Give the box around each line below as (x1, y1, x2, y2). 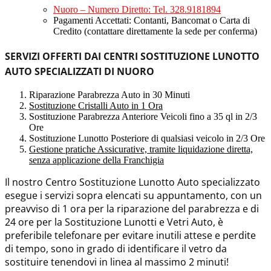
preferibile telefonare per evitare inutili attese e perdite (5, 229, 256, 243)
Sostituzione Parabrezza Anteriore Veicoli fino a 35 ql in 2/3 (29, 111, 257, 122)
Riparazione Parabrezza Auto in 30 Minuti (29, 90, 190, 100)
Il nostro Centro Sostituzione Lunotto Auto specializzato (5, 175, 260, 189)
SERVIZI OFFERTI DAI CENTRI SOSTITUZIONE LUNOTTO (5, 50, 260, 64)
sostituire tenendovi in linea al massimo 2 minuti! (5, 255, 229, 269)
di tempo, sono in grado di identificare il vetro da (5, 242, 227, 256)
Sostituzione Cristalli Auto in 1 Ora (29, 100, 163, 111)
